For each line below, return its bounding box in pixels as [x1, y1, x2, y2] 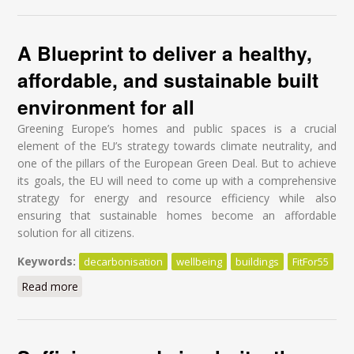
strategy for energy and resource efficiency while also [17, 190, 337, 205]
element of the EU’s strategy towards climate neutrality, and [17, 137, 337, 153]
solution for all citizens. [17, 224, 135, 240]
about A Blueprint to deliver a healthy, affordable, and [78, 278, 352, 294]
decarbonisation [84, 254, 164, 269]
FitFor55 [292, 254, 330, 269]
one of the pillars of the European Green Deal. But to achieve [17, 155, 337, 171]
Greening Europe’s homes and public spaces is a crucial [17, 120, 337, 136]
